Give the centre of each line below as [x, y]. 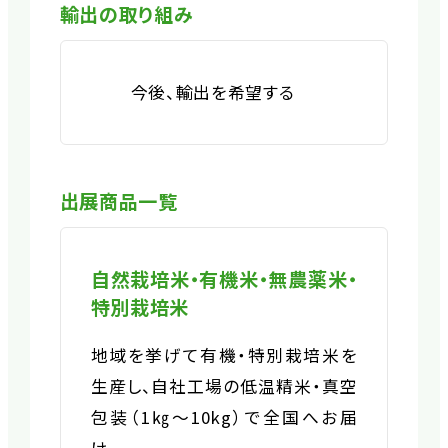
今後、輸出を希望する [212, 91]
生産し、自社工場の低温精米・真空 [224, 385]
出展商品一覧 [118, 200]
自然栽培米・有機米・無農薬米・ [224, 278]
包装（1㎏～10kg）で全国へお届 [224, 416]
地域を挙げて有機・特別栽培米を [224, 354]
